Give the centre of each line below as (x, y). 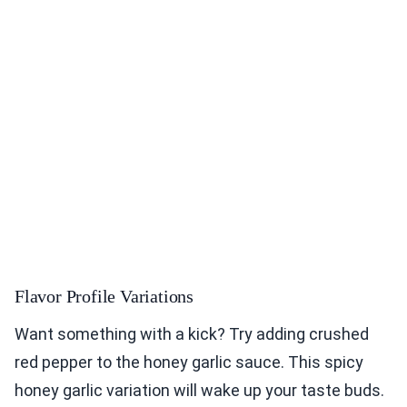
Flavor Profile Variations (104, 297)
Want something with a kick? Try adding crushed (192, 334)
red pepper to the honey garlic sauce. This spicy (189, 362)
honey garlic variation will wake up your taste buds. (199, 391)
